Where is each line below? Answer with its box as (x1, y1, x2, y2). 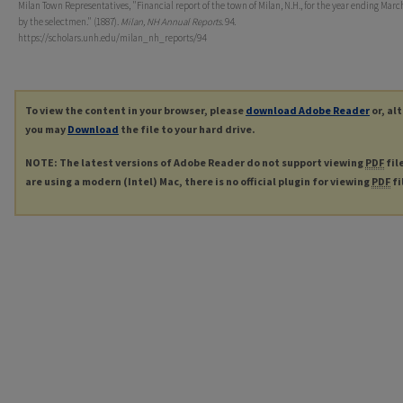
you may (25, 122, 67, 137)
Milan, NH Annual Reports (121, 15, 221, 29)
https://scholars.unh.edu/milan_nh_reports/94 (18, 31, 206, 45)
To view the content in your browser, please (25, 103, 246, 118)
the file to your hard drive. (119, 122, 255, 137)
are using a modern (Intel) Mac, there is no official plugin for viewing (25, 175, 372, 189)
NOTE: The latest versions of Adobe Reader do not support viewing (25, 156, 365, 170)
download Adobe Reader (246, 103, 370, 118)
